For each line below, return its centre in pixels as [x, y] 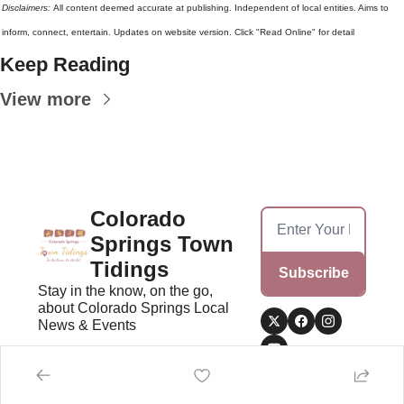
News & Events [87, 325]
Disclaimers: [28, 7]
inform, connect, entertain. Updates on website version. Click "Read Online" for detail [178, 32]
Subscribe [313, 272]
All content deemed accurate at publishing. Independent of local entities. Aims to [221, 7]
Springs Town [162, 243]
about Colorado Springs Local [133, 308]
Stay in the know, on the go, [125, 290]
